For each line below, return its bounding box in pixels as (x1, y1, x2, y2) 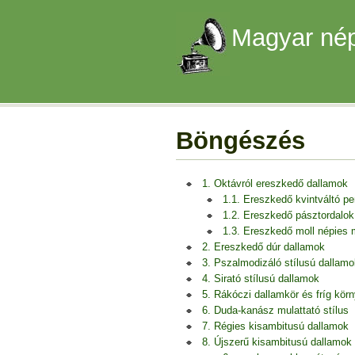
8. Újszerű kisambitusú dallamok (202, 336, 352, 348)
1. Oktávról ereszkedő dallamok (202, 177, 348, 189)
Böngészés (176, 127, 305, 155)
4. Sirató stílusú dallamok (202, 273, 319, 284)
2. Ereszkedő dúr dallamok (202, 241, 325, 253)
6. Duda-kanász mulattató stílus (202, 304, 349, 316)
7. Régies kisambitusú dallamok (202, 320, 349, 332)
